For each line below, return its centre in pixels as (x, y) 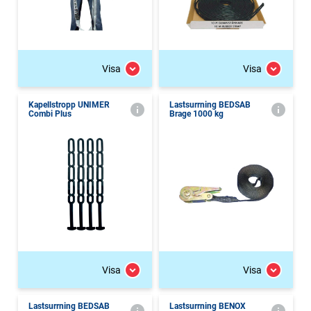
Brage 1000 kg (196, 114)
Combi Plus (50, 114)
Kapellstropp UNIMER (69, 105)
